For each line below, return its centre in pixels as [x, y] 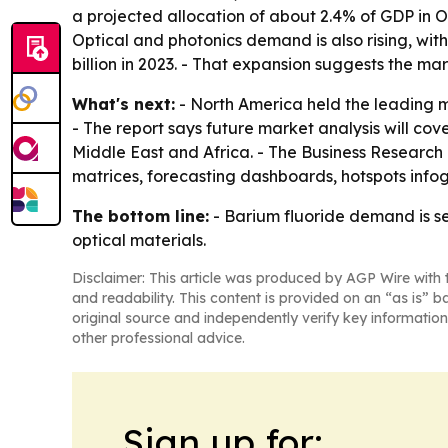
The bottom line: [140, 215]
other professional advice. [158, 337]
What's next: [123, 103]
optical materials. [139, 239]
